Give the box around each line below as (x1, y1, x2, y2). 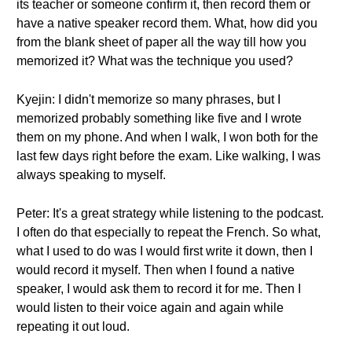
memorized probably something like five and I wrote (16, 112, 302, 125)
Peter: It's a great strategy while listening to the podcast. (16, 207, 324, 220)
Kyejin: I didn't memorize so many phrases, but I (16, 93, 280, 106)
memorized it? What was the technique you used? (16, 54, 293, 68)
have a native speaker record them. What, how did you (16, 16, 317, 30)
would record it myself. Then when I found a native (16, 263, 295, 277)
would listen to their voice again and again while (16, 301, 284, 314)
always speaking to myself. (16, 168, 166, 181)
